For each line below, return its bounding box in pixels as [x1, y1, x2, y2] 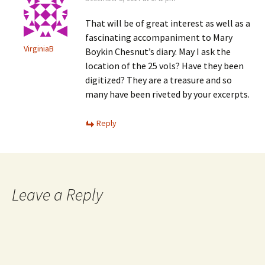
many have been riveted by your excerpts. [85, 88, 250, 100]
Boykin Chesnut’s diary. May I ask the [85, 46, 231, 57]
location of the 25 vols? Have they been [85, 60, 244, 72]
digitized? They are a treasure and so [85, 74, 232, 86]
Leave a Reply [12, 184, 103, 205]
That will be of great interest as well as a [85, 17, 250, 29]
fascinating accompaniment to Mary [85, 31, 232, 43]
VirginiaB [24, 43, 54, 54]
